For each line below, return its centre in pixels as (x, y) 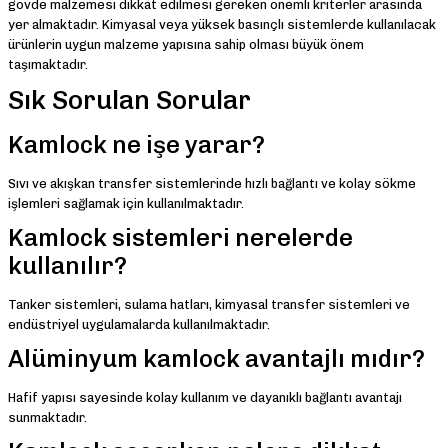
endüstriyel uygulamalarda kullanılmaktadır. (139, 325)
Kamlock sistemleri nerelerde (180, 238)
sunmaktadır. (47, 418)
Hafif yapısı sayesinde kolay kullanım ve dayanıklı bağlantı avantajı (205, 398)
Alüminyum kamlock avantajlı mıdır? (216, 359)
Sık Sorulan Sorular (129, 101)
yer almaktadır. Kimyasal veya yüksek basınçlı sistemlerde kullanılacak (222, 25)
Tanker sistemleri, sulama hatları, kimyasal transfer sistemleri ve (209, 305)
